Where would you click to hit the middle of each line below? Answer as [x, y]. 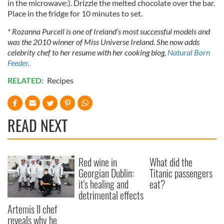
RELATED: [26, 80]
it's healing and [104, 184]
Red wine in [98, 162]
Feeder [18, 63]
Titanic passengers [181, 173]
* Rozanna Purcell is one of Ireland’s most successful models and [109, 31]
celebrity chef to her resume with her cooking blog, [87, 52]
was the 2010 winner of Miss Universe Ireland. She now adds [103, 42]
